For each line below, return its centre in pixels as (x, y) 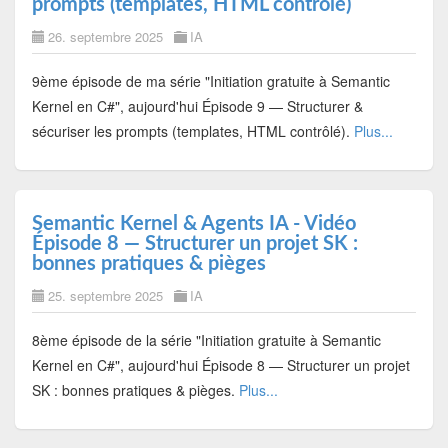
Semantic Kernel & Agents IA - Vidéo (193, 223)
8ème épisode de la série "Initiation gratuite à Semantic (206, 339)
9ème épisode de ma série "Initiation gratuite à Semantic (210, 80)
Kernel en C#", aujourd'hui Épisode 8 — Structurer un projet (220, 364)
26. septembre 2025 (105, 36)
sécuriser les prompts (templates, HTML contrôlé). (192, 130)
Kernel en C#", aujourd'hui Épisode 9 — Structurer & (197, 105)
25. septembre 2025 (105, 295)
